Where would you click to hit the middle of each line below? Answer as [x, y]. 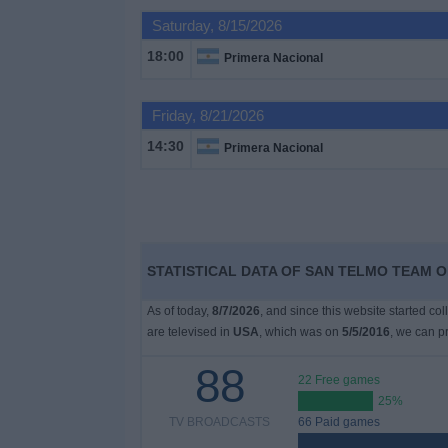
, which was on [300, 332]
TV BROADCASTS [220, 422]
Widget [39, 164]
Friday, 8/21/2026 [207, 115]
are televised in [189, 332]
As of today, [179, 311]
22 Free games [338, 380]
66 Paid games [338, 422]
